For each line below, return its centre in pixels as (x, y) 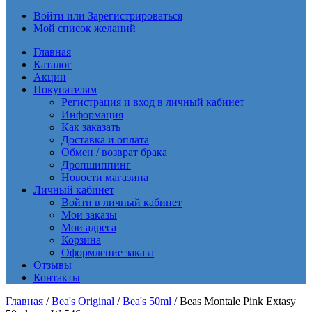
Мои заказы (89, 215)
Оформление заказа (108, 252)
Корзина (81, 240)
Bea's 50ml (147, 301)
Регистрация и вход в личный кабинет (153, 102)
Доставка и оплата (105, 140)
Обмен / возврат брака (114, 152)
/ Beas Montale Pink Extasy (234, 301)
